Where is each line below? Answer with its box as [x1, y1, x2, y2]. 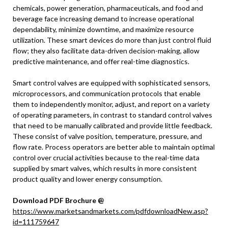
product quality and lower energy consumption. [13, 175, 162, 183]
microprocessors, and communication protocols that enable [13, 89, 201, 98]
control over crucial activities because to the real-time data [13, 153, 199, 162]
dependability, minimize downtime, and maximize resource [13, 25, 194, 34]
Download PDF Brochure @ [13, 196, 104, 205]
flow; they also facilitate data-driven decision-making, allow [13, 46, 199, 55]
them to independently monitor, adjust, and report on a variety [13, 100, 210, 108]
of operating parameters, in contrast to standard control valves [13, 110, 212, 119]
